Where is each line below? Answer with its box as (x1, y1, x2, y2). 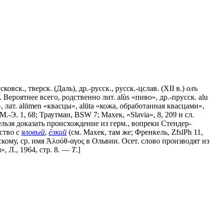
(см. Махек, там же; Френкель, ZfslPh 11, (67, 127, 203, 136)
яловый (21, 127, 45, 136)
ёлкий (49, 127, 67, 136)
